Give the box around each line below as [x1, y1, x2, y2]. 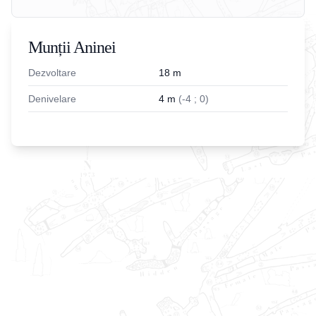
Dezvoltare [28, 67, 76, 78]
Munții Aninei [28, 38, 116, 56]
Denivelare [28, 93, 76, 104]
